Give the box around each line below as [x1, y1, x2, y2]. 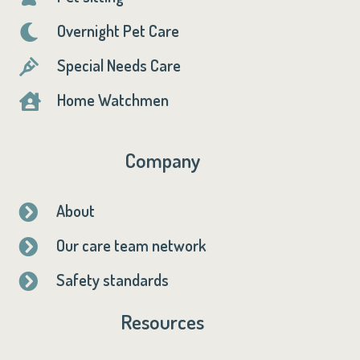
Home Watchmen [56, 88, 169, 110]
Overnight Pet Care [56, 19, 179, 41]
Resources [121, 308, 205, 334]
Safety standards [55, 268, 169, 290]
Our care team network [55, 234, 206, 256]
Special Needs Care [56, 54, 181, 76]
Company [125, 146, 200, 173]
